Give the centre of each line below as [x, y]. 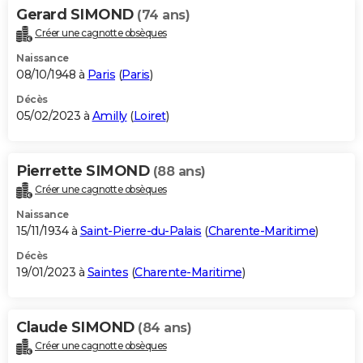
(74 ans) [163, 15]
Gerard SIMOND [77, 15]
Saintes [107, 273]
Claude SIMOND [77, 328]
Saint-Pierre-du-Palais [141, 231]
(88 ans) [179, 172]
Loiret [149, 116]
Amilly [109, 116]
